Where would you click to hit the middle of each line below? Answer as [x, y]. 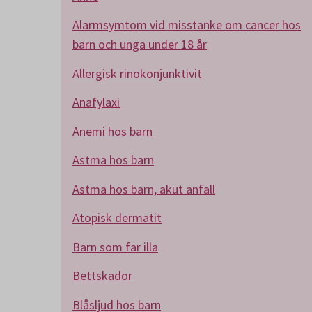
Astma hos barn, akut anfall [144, 189]
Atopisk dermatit [117, 218]
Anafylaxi [96, 102]
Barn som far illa [115, 247]
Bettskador [102, 275]
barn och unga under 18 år [140, 44]
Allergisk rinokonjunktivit [137, 73]
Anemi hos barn [112, 131]
